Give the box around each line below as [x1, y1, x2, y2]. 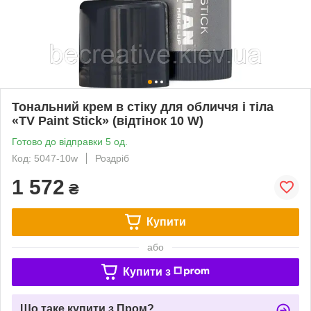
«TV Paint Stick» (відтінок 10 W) [12, 113, 203, 128]
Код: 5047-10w [12, 152, 78, 164]
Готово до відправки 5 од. [12, 135, 128, 147]
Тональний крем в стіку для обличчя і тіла [12, 99, 274, 114]
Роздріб [95, 152, 129, 164]
